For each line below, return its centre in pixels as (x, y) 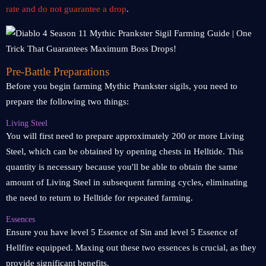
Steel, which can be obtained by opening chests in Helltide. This (125, 151)
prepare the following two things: (67, 102)
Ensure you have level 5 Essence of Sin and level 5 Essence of (122, 232)
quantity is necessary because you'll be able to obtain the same (122, 167)
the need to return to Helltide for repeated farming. (99, 198)
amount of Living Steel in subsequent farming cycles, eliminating (127, 182)
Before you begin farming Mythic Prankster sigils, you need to (122, 86)
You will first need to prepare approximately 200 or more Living (125, 136)
